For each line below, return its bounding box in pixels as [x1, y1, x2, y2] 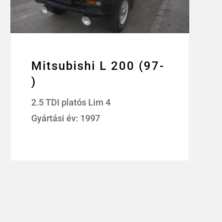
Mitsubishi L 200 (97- [31, 59, 165, 73]
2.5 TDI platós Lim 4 [31, 97, 111, 108]
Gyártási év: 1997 [31, 113, 101, 124]
